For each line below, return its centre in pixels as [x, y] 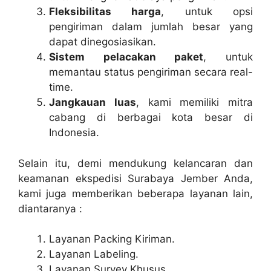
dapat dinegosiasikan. [103, 42]
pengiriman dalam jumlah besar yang [151, 27]
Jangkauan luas [93, 102]
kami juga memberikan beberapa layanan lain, [135, 193]
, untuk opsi [207, 11]
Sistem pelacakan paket [126, 57]
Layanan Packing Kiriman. [112, 239]
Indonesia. [74, 132]
